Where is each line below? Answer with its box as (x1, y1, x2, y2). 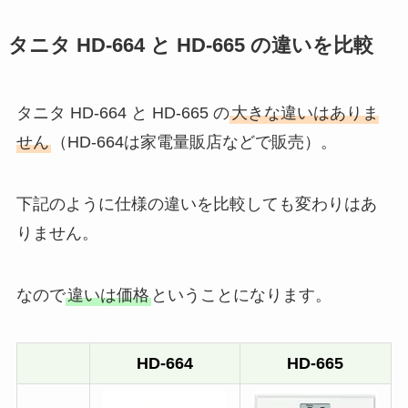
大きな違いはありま (230, 104, 379, 123)
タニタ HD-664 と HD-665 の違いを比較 (7, 35, 373, 57)
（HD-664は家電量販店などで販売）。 (50, 133, 337, 152)
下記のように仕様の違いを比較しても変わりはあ (15, 195, 377, 214)
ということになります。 (150, 286, 331, 305)
